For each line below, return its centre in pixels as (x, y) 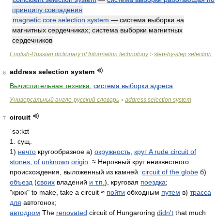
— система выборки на (147, 20)
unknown (55, 162)
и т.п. (97, 182)
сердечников (32, 40)
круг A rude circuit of (165, 152)
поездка (153, 182)
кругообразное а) (65, 152)
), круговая (123, 182)
